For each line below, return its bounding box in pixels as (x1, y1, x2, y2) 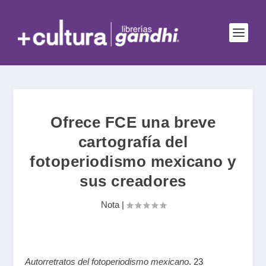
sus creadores (80, 172, 186, 190)
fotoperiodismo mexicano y (30, 153, 236, 170)
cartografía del (78, 133, 188, 151)
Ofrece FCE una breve (50, 113, 216, 131)
